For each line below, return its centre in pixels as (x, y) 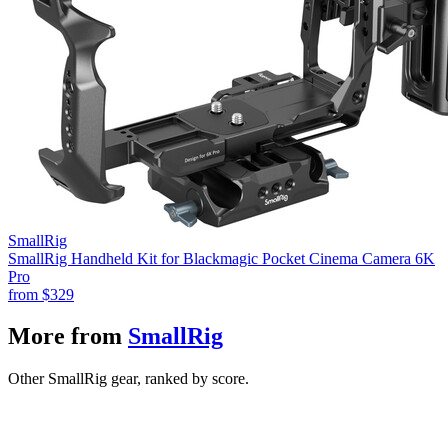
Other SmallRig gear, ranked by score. (128, 379)
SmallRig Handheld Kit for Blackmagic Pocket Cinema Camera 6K (221, 258)
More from (65, 336)
